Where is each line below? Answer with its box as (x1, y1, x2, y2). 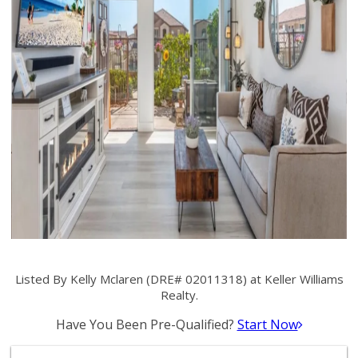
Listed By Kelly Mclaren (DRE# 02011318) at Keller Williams (14, 271, 344, 287)
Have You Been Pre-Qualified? (55, 316, 237, 333)
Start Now (237, 316, 298, 333)
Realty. (160, 287, 198, 303)
